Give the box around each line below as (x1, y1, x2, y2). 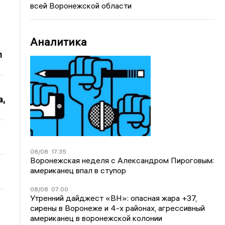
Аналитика (30, 35, 87, 49)
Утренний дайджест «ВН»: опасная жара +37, (30, 192, 197, 203)
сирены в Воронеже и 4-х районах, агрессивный (30, 202, 205, 213)
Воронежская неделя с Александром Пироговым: (30, 155, 214, 165)
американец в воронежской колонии (30, 212, 163, 223)
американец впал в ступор (30, 165, 127, 175)
